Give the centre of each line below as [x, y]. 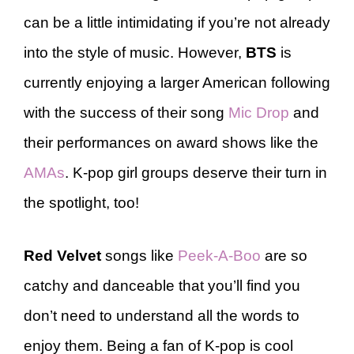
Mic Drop [259, 113]
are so [284, 255]
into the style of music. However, [135, 53]
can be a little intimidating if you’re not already [177, 23]
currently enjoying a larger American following [177, 83]
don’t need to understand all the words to [162, 315]
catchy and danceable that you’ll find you [162, 285]
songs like [139, 255]
